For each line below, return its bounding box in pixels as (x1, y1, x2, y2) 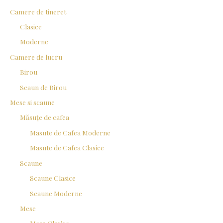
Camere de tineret (10, 6, 66, 16)
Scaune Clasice (30, 173, 76, 183)
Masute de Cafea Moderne (30, 127, 111, 137)
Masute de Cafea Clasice (30, 143, 104, 152)
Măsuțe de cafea (20, 112, 69, 122)
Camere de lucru (10, 52, 62, 61)
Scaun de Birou (20, 82, 67, 92)
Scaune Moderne (30, 188, 82, 198)
